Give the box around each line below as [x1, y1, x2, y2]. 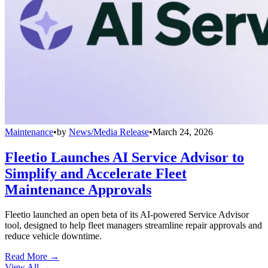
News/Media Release [69, 126, 149, 137]
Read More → [5, 251, 59, 262]
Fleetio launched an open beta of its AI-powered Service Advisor [5, 209, 249, 220]
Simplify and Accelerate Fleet [5, 165, 187, 181]
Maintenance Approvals [5, 181, 151, 197]
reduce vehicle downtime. [5, 231, 102, 242]
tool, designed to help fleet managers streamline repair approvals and [5, 220, 262, 231]
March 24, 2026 [153, 126, 213, 137]
